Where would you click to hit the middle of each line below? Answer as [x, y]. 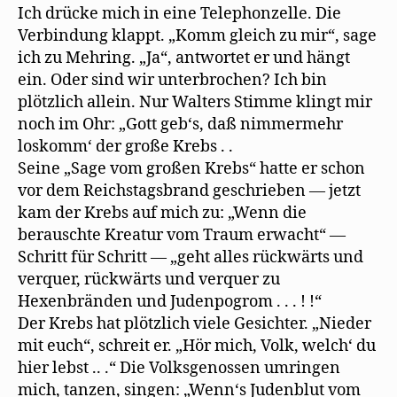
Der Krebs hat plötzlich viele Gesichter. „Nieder [195, 323]
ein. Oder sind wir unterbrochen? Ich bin [172, 80]
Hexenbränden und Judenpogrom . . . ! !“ [170, 301]
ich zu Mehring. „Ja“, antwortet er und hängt [184, 58]
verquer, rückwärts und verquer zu [149, 279]
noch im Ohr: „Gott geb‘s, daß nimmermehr [180, 124]
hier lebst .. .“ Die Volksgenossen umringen [179, 368]
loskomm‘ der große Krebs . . [125, 146]
